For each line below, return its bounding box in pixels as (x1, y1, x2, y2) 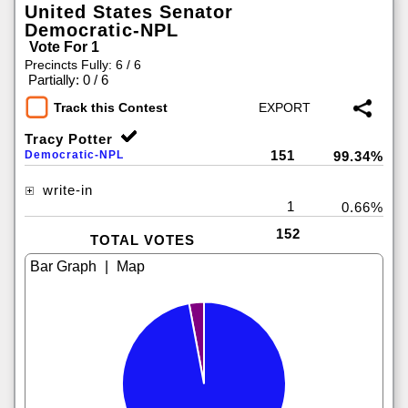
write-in (38, 182, 93, 198)
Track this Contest (54, 100, 168, 116)
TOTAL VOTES (89, 232, 195, 248)
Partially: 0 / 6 (28, 72, 108, 87)
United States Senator (25, 2, 233, 22)
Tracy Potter (25, 131, 113, 147)
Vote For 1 (29, 39, 99, 55)
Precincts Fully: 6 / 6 (25, 57, 141, 72)
